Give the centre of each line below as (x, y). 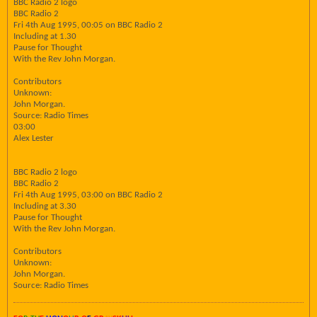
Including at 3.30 (45, 206)
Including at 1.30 (45, 36)
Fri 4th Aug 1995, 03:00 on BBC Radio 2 (88, 195)
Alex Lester (34, 138)
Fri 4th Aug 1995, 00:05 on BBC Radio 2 (88, 25)
